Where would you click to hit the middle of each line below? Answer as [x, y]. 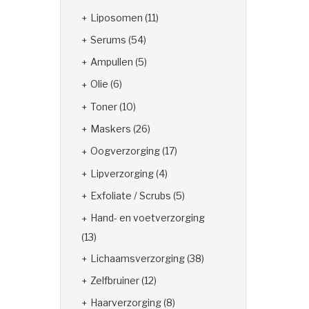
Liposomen [117, 17]
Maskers [111, 129]
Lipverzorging [122, 173]
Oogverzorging [125, 151]
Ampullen [112, 62]
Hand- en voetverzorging [148, 218]
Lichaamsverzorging [138, 258]
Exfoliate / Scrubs [131, 195]
